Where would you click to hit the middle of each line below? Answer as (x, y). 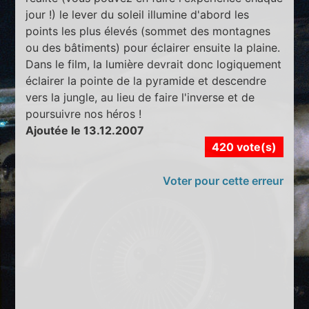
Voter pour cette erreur (223, 181)
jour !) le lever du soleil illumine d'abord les (138, 15)
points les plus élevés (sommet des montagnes (148, 31)
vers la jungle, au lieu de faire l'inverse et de (140, 98)
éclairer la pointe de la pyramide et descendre (146, 81)
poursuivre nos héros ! (84, 114)
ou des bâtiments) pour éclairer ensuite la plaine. (153, 48)
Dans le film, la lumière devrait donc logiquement (154, 64)
